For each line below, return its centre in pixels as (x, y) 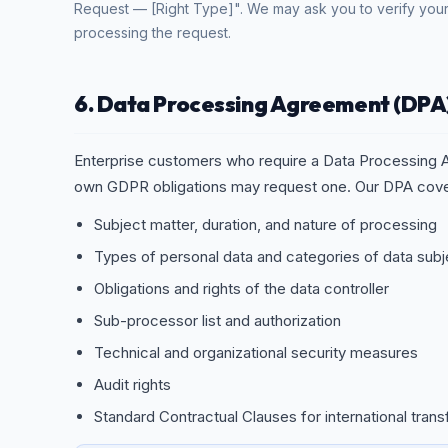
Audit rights (132, 384)
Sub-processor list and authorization (217, 320)
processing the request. (152, 32)
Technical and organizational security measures (256, 352)
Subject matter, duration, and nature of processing (265, 224)
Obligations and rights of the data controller (241, 288)
